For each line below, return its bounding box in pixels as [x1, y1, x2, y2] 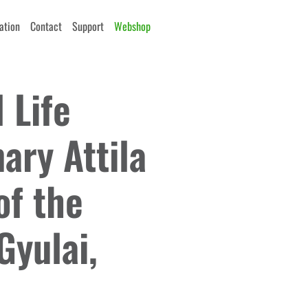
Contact [30, 18, 62, 34]
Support [72, 18, 104, 34]
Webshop [114, 18, 151, 34]
